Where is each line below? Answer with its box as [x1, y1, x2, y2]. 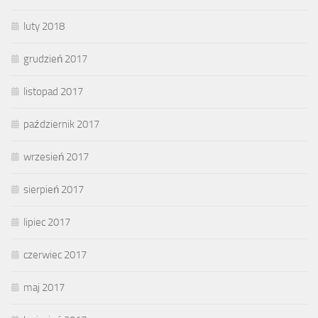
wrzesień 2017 [23, 150, 89, 164]
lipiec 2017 [23, 216, 70, 229]
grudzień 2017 [23, 53, 87, 66]
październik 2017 [23, 118, 99, 131]
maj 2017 [23, 281, 65, 295]
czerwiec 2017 [23, 248, 87, 262]
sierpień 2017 [23, 183, 84, 197]
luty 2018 [23, 20, 65, 33]
